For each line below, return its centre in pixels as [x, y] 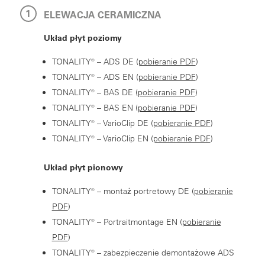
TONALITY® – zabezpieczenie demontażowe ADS [143, 252]
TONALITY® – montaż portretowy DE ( [123, 191]
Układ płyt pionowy [83, 167]
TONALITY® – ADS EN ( [95, 77]
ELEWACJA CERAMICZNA [102, 14]
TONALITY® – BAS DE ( [95, 92]
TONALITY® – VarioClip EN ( [102, 138]
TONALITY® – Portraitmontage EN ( [117, 222]
